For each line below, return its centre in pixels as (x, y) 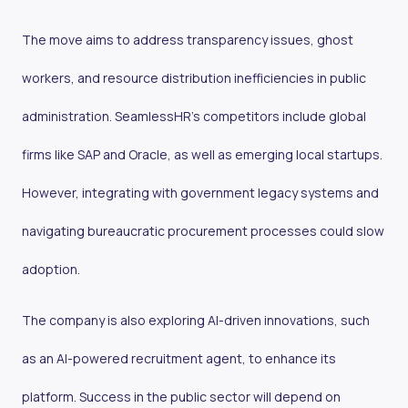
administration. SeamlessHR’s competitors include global (194, 117)
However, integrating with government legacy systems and (200, 193)
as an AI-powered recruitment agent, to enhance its (179, 359)
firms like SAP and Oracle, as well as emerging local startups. (202, 155)
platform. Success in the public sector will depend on (181, 397)
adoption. (51, 270)
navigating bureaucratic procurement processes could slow (203, 231)
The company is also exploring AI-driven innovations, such (196, 321)
